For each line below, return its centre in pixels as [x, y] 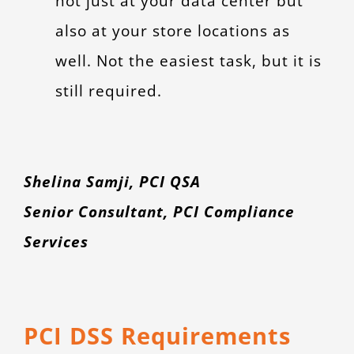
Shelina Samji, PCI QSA [112, 182]
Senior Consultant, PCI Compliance [159, 212]
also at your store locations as [172, 30]
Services [56, 242]
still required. [108, 90]
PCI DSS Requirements [157, 336]
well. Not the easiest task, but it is [188, 60]
